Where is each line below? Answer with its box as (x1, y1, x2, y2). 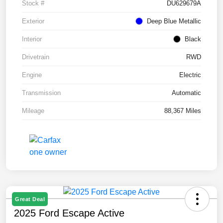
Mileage (22, 107, 44, 115)
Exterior (22, 17, 44, 25)
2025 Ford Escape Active (14, 208, 124, 219)
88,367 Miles (164, 107, 201, 115)
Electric (179, 71, 201, 79)
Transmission (22, 89, 61, 97)
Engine (22, 71, 42, 79)
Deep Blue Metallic (147, 17, 201, 25)
